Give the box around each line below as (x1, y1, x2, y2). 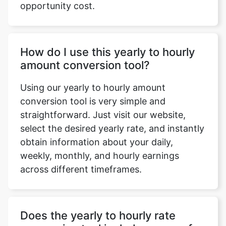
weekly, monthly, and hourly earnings (20, 150, 179, 161)
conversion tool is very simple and (20, 96, 165, 106)
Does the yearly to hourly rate (20, 209, 176, 222)
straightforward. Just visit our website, (20, 109, 186, 120)
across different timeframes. (20, 164, 142, 175)
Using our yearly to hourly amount (20, 82, 165, 93)
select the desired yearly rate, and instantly (20, 123, 204, 134)
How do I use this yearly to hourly (20, 45, 195, 59)
